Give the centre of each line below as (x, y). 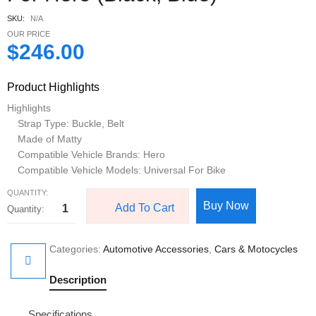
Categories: (76, 249)
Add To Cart (145, 208)
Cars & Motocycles (256, 249)
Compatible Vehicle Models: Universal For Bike (122, 170)
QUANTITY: (28, 193)
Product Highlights (53, 87)
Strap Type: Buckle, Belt (71, 123)
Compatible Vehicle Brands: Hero (91, 154)
